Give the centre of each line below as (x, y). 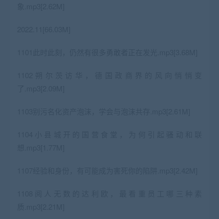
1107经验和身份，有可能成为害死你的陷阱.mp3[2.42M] (107, 170)
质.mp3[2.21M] (41, 206)
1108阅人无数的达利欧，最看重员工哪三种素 (109, 193)
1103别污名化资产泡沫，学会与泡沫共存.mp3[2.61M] (104, 111)
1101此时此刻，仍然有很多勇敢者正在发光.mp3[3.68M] (107, 52)
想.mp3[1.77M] (41, 147)
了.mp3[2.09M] (41, 88)
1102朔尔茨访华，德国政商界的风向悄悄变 (109, 75)
